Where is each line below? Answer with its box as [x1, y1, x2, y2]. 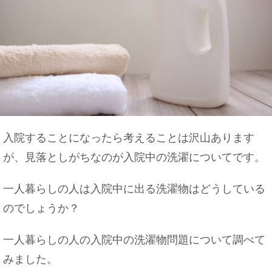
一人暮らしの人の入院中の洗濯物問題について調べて [3, 234, 265, 246]
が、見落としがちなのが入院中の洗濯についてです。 [3, 151, 265, 163]
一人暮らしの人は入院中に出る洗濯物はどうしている [3, 183, 265, 195]
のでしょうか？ [3, 202, 80, 214]
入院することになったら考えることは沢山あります [3, 132, 254, 144]
